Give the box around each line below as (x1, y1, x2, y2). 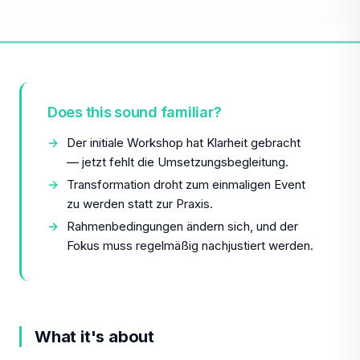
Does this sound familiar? (47, 104, 222, 121)
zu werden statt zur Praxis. (67, 196, 213, 211)
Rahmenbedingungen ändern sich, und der (67, 219, 298, 234)
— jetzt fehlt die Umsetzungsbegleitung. (67, 154, 288, 170)
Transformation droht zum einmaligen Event (67, 177, 305, 192)
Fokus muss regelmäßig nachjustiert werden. (67, 238, 313, 253)
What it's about (35, 327, 154, 346)
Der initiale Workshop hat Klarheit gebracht (67, 135, 301, 150)
